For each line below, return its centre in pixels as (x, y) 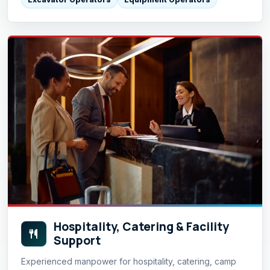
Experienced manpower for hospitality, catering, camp (129, 262)
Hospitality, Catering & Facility (141, 227)
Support (77, 241)
